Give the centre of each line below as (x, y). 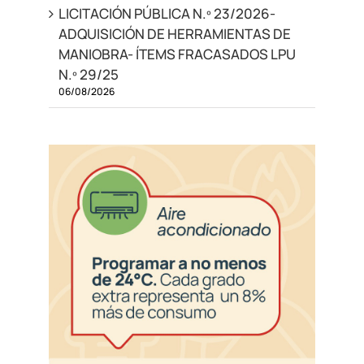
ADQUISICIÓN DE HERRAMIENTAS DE (174, 34)
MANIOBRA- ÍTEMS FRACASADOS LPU (177, 54)
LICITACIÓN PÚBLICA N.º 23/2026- (167, 14)
